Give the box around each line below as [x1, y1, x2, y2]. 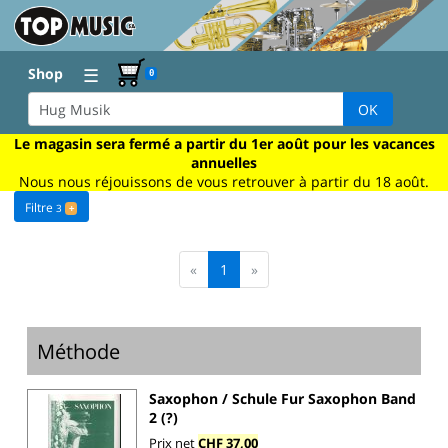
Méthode [37, 336, 121, 365]
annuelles [191, 152, 257, 172]
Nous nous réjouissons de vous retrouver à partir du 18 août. [19, 171, 429, 191]
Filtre [25, 199, 57, 217]
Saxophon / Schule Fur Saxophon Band [149, 389, 416, 409]
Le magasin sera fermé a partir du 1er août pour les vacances [13, 133, 435, 153]
